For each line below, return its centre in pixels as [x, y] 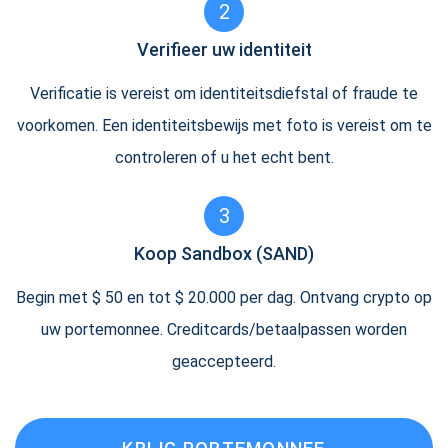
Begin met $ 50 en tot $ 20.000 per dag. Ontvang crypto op [224, 297]
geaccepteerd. [224, 361]
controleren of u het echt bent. [224, 157]
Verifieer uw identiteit [224, 49]
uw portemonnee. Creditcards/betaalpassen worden [224, 329]
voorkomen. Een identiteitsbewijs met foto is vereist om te [224, 125]
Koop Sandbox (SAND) [224, 253]
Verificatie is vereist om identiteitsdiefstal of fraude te [224, 93]
